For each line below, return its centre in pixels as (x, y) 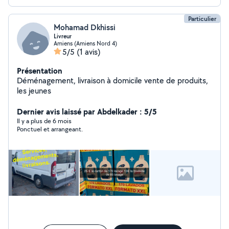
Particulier (202, 19)
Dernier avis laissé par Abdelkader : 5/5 (87, 111)
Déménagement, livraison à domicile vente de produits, (112, 81)
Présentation (40, 71)
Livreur (63, 36)
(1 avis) (89, 52)
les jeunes (34, 91)
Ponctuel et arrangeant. (50, 129)
